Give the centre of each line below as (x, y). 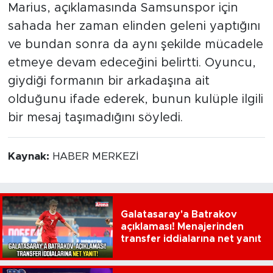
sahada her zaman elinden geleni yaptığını (134, 26)
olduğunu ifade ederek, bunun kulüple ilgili (135, 99)
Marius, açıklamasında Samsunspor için (123, 8)
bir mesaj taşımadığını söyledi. (95, 117)
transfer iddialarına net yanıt (191, 239)
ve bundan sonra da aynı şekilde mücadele (135, 44)
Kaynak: (30, 156)
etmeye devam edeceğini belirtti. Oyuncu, (132, 62)
